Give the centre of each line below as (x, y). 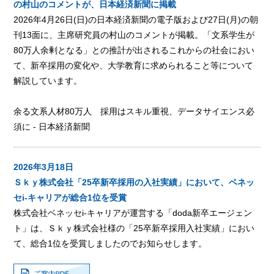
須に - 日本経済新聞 (52, 126)
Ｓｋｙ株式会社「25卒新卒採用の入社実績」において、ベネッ (134, 182)
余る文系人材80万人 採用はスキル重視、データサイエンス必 (134, 111)
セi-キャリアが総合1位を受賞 (70, 197)
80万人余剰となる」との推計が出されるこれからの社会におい (134, 50)
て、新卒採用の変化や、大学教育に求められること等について (134, 65)
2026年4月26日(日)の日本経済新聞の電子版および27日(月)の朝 (136, 19)
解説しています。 (48, 80)
